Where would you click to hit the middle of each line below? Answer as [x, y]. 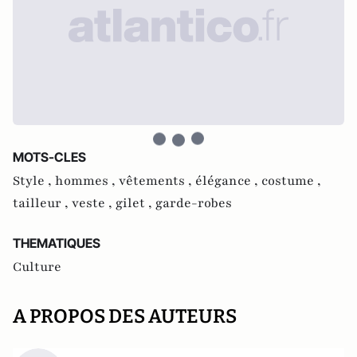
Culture [37, 267]
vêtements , [157, 180]
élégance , [228, 180]
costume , [291, 180]
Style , [34, 180]
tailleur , [42, 203]
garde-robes [194, 203]
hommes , [87, 180]
